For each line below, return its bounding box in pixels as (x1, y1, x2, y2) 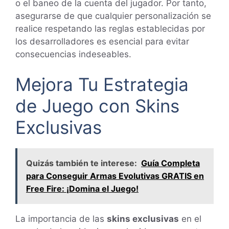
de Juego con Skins (15, 95, 179, 117)
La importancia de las (15, 214, 107, 224)
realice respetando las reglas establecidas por (15, 23, 205, 34)
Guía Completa (141, 158, 200, 169)
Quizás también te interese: (26, 158, 137, 169)
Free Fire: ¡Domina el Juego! (26, 184, 139, 194)
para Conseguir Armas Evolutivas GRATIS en (26, 171, 204, 181)
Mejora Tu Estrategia (15, 74, 189, 96)
